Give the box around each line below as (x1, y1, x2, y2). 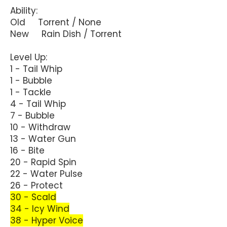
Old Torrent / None (10, 16, 101, 28)
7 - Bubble (10, 109, 55, 122)
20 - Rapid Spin (10, 156, 77, 168)
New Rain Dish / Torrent (10, 27, 122, 40)
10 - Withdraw (10, 121, 70, 133)
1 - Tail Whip (10, 62, 62, 75)
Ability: (10, 4, 37, 17)
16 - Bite (10, 144, 45, 157)
